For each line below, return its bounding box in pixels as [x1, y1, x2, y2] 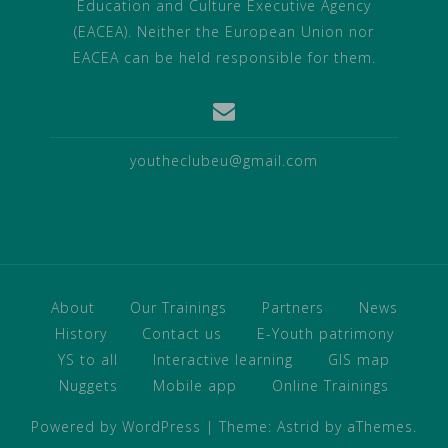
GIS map [328, 350, 390, 370]
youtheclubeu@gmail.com [130, 151, 318, 171]
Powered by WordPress [31, 417, 201, 437]
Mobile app [153, 376, 237, 396]
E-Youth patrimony [256, 324, 394, 344]
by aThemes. [320, 417, 417, 437]
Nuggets [59, 376, 118, 396]
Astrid [277, 417, 320, 437]
